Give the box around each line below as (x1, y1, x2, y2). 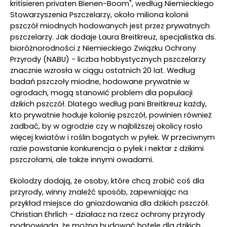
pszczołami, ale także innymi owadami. (10, 155, 154, 165)
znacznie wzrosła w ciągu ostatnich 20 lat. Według (10, 65, 195, 75)
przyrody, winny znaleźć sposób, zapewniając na (10, 187, 188, 197)
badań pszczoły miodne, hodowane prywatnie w (10, 77, 190, 87)
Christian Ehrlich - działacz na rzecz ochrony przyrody (10, 209, 205, 219)
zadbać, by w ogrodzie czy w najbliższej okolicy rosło (10, 121, 203, 131)
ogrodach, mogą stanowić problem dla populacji (10, 88, 193, 98)
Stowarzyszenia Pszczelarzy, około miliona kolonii (10, 10, 188, 20)
